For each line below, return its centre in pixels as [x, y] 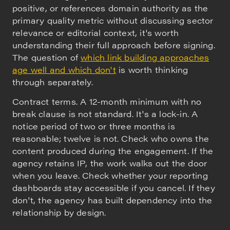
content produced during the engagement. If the [113, 151]
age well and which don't [64, 69]
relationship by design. [59, 213]
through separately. [53, 82]
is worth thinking [152, 69]
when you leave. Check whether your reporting [110, 176]
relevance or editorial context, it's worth [96, 32]
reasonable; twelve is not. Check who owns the [111, 139]
